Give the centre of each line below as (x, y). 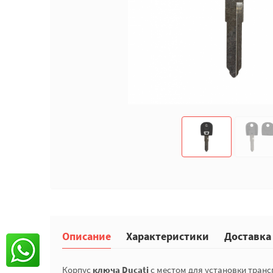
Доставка (248, 236)
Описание (87, 236)
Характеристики (168, 236)
